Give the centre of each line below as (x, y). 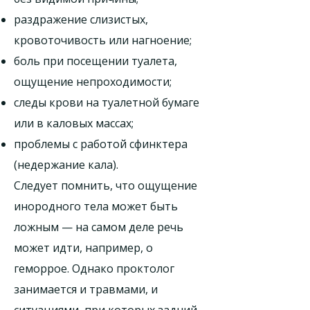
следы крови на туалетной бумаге (107, 102)
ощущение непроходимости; (93, 82)
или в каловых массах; (74, 123)
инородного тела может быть (96, 206)
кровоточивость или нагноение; (103, 40)
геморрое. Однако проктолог (94, 268)
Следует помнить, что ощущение (106, 185)
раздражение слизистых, (81, 19)
